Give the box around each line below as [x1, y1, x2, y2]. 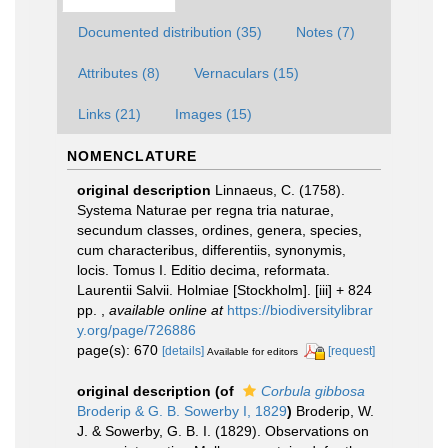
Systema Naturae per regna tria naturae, [77, 201, 334, 218]
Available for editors [207, 345, 298, 357]
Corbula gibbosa [261, 382, 365, 399]
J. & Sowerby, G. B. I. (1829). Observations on [77, 422, 369, 439]
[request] [328, 343, 375, 358]
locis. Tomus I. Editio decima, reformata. [77, 261, 330, 278]
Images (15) [175, 105, 252, 122]
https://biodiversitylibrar [227, 301, 373, 318]
